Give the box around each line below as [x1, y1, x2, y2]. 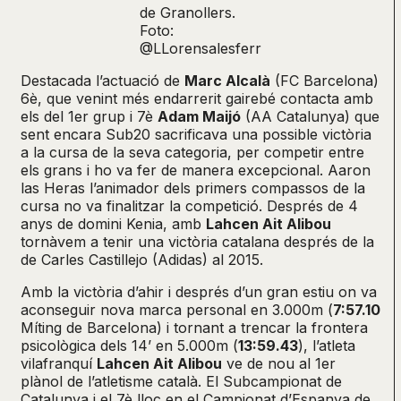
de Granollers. [140, 4, 235, 22]
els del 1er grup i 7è [21, 107, 158, 126]
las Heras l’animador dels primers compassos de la [21, 179, 365, 198]
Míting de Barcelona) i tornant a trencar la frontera [21, 319, 368, 337]
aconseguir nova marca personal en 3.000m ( [21, 301, 333, 320]
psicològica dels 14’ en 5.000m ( [21, 337, 238, 355]
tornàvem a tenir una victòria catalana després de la [21, 233, 374, 252]
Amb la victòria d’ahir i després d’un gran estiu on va [21, 283, 377, 302]
